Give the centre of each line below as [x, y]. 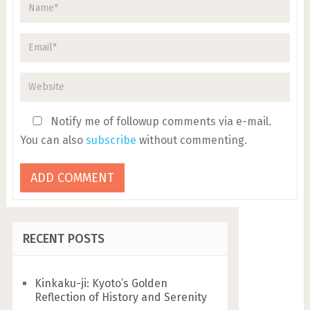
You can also [53, 140]
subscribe [111, 140]
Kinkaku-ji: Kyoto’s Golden [101, 283]
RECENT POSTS [63, 238]
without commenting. [191, 140]
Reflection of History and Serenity [120, 297]
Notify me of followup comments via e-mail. [159, 121]
